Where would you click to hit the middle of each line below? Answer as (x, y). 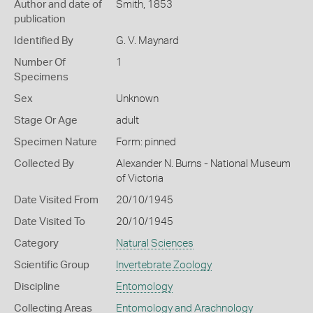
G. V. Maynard (147, 41)
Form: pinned (146, 142)
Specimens (41, 77)
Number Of (40, 63)
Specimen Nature (56, 142)
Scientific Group (52, 265)
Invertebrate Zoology (163, 265)
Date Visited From (56, 200)
